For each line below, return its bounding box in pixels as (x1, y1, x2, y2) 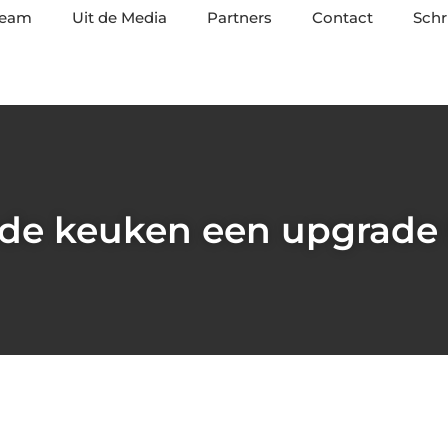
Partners (207, 8, 272, 27)
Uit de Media (72, 8, 167, 27)
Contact (312, 8, 373, 27)
